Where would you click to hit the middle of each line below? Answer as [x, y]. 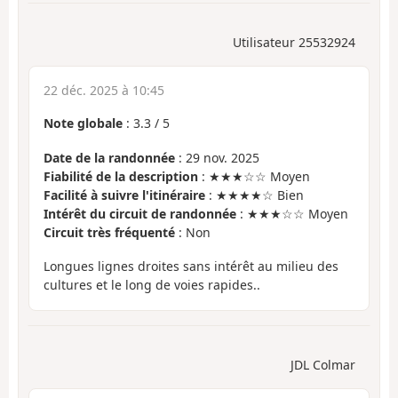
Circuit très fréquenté [109, 232]
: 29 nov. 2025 [217, 157]
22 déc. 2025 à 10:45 [104, 91]
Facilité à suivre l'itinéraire [124, 195]
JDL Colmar [323, 364]
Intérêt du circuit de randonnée [140, 213]
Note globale [83, 123]
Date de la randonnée [109, 157]
